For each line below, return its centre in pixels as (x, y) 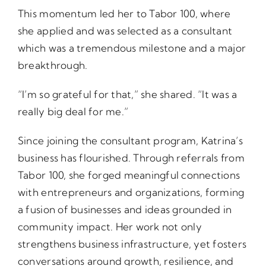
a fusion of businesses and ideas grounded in (125, 209)
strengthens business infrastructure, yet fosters (132, 244)
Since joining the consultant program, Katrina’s (130, 140)
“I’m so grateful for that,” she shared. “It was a (127, 94)
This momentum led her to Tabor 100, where (124, 13)
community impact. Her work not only (110, 227)
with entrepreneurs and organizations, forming (131, 192)
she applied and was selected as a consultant (125, 31)
